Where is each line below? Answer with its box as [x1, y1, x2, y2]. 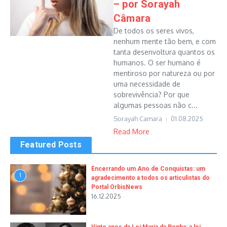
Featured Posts [20, 140, 82, 149]
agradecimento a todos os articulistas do [91, 174, 210, 181]
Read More [113, 127, 149, 136]
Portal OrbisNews [91, 183, 142, 191]
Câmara [113, 12, 151, 24]
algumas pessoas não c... [113, 101, 198, 109]
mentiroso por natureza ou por [113, 69, 215, 78]
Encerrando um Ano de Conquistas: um [91, 165, 205, 172]
